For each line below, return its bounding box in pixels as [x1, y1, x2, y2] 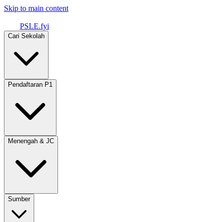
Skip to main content [4, 4, 68, 12]
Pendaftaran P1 [8, 81, 53, 88]
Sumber [8, 195, 30, 203]
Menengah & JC [8, 137, 54, 145]
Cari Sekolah [8, 32, 45, 40]
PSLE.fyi [20, 22, 49, 30]
